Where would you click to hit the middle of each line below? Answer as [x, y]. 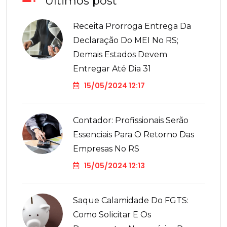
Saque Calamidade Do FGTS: [131, 201]
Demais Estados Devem [120, 55]
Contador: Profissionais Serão [131, 121]
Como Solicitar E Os [112, 215]
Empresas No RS [106, 149]
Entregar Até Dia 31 [112, 69]
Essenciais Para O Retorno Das [134, 135]
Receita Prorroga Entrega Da [132, 26]
